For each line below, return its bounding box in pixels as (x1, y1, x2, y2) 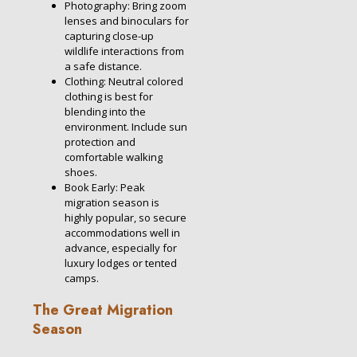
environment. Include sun (65, 120, 187, 135)
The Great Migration (33, 300, 173, 321)
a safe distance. (65, 59, 142, 74)
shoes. (65, 165, 97, 180)
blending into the (65, 104, 146, 120)
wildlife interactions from (65, 44, 184, 59)
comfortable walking (65, 150, 163, 165)
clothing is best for (65, 89, 153, 104)
